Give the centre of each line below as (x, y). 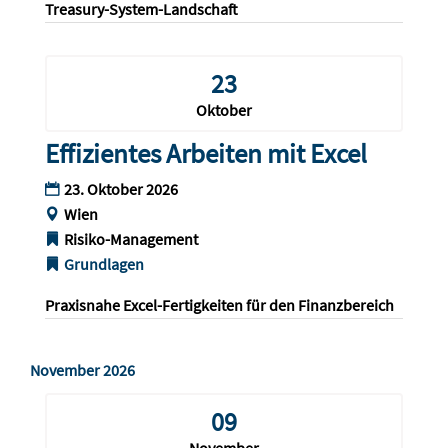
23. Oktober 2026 (120, 189)
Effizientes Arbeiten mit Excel (205, 153)
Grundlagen (103, 264)
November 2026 (82, 370)
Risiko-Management (130, 239)
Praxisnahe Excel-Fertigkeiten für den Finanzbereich (219, 305)
